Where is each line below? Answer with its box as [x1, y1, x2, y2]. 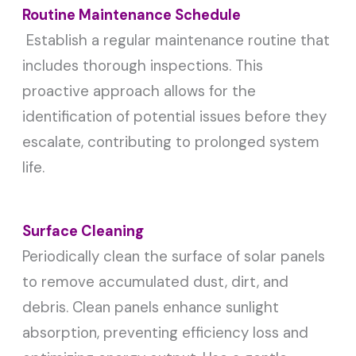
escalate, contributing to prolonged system [22, 132, 320, 153]
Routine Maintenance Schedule [22, 6, 242, 25]
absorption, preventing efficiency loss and [22, 323, 309, 343]
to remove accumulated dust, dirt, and [22, 272, 289, 292]
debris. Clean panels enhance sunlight [22, 297, 280, 318]
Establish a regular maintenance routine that [26, 30, 331, 51]
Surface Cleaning [22, 222, 145, 242]
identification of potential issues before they [22, 106, 327, 127]
